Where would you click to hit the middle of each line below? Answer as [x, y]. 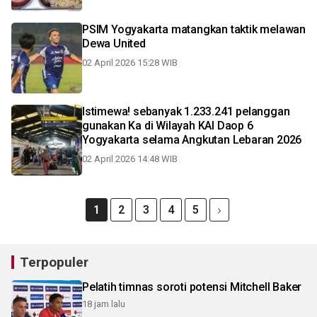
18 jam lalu [104, 304]
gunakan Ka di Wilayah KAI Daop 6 [168, 126]
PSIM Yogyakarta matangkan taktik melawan [194, 29]
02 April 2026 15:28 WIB [130, 63]
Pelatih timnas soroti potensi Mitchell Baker [192, 287]
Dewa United [114, 44]
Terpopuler [54, 262]
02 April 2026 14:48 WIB [130, 159]
